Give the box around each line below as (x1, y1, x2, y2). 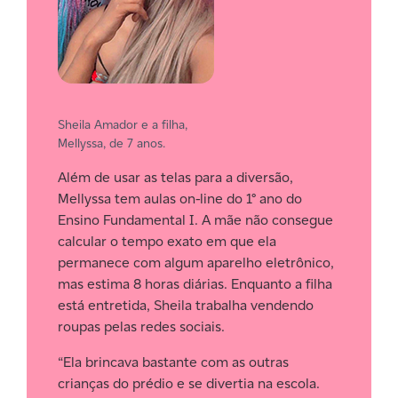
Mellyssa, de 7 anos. (58, 135, 165, 151)
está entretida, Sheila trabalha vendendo (58, 296, 314, 314)
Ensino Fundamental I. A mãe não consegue (58, 211, 333, 229)
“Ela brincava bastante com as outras (58, 353, 289, 371)
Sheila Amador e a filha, (58, 116, 187, 132)
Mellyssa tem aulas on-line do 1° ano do (58, 189, 302, 208)
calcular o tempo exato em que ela (58, 232, 276, 251)
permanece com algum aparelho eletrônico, (58, 253, 334, 272)
